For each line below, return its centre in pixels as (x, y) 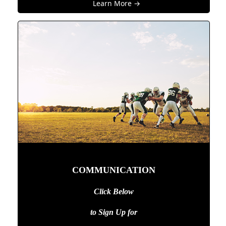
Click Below (114, 192)
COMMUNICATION (114, 170)
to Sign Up (109, 212)
